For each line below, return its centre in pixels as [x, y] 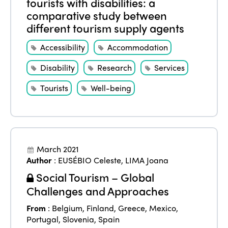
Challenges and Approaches [98, 191]
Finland [101, 208]
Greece [132, 208]
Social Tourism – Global [94, 177]
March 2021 [58, 149]
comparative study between [97, 16]
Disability [58, 68]
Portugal [43, 219]
